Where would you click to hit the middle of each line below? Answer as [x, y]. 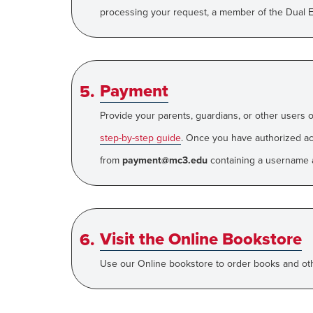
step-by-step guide [140, 138]
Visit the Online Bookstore [201, 239]
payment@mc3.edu [165, 160]
